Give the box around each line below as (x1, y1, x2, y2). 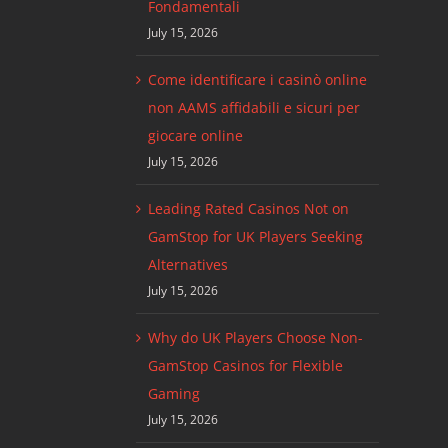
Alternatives (147, 255, 228, 275)
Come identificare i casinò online (147, 70, 367, 90)
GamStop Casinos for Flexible (147, 356, 343, 376)
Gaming (147, 384, 200, 404)
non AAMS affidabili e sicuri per (147, 98, 360, 118)
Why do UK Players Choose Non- (147, 328, 363, 348)
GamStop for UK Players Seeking (147, 227, 363, 247)
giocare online (147, 126, 243, 146)
